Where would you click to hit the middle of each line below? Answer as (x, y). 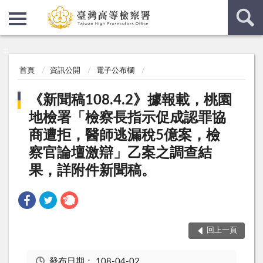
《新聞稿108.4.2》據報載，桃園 (131, 100)
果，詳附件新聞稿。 (92, 171)
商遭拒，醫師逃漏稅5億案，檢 (125, 135)
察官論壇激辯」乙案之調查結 (121, 153)
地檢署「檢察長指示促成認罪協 (128, 118)
